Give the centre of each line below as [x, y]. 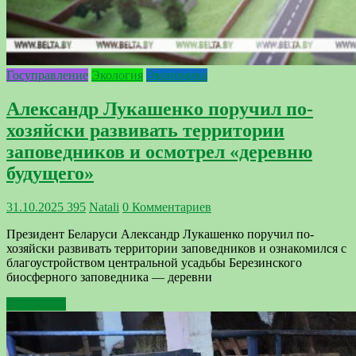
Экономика [177, 75]
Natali [104, 207]
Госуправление [47, 75]
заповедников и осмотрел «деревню [159, 152]
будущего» [50, 174]
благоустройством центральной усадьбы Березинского [154, 262]
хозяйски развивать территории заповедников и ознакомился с [176, 248]
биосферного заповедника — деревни [109, 277]
